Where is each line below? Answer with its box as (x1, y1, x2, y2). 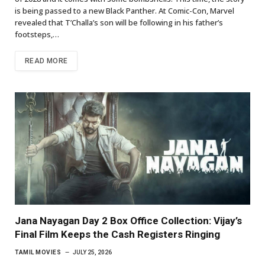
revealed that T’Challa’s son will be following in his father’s (15, 17, 223, 28)
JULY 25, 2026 (73, 249, 112, 256)
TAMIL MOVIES (15, 249, 61, 256)
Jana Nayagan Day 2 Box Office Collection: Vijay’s (15, 215, 242, 227)
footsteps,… (15, 28, 59, 40)
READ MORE (25, 56, 68, 65)
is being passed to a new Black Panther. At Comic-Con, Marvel (15, 5, 234, 16)
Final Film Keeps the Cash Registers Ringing (15, 228, 220, 241)
